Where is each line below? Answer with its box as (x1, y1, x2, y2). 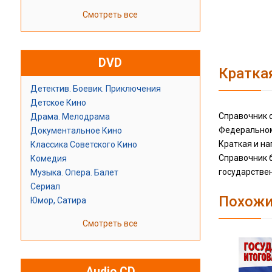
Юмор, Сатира (30, 195, 86, 206)
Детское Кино (30, 98, 86, 108)
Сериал (30, 182, 60, 192)
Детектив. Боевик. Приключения (30, 84, 161, 94)
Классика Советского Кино (30, 140, 137, 150)
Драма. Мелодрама (30, 112, 110, 122)
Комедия (30, 154, 67, 164)
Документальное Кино (30, 126, 122, 136)
